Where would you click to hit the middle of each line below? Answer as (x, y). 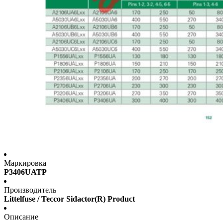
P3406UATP (25, 172)
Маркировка (25, 163)
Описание (21, 217)
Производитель (30, 190)
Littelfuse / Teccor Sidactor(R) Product (69, 199)
